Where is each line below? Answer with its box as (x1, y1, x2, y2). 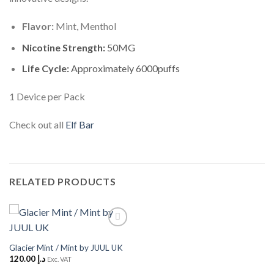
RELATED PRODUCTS (9, 175, 116, 187)
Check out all (9, 118, 65, 130)
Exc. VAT (46, 254, 72, 263)
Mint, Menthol (55, 20, 116, 32)
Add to (102, 231, 124, 239)
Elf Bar (65, 118, 94, 130)
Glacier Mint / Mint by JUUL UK (9, 242, 123, 253)
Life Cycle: (21, 62, 71, 75)
